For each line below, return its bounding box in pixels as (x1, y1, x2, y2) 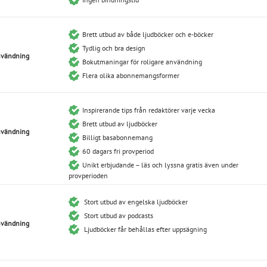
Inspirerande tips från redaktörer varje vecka (82, 105, 215, 114)
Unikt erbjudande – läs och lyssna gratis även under (82, 160, 238, 169)
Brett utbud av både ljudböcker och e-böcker (82, 29, 213, 39)
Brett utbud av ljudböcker (82, 119, 157, 128)
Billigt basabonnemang (82, 132, 153, 142)
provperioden (69, 170, 108, 180)
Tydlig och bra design (82, 43, 145, 52)
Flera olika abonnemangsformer (82, 70, 179, 80)
